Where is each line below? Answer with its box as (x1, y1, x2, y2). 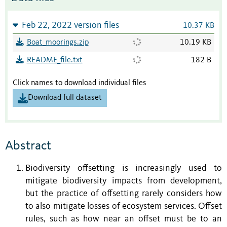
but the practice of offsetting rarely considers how (25, 189, 222, 198)
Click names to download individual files (13, 79, 146, 88)
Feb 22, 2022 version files (21, 21, 119, 30)
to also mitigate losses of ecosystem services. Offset (25, 202, 222, 211)
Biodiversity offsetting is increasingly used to (25, 164, 222, 173)
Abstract (5, 139, 51, 153)
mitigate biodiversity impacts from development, (25, 176, 222, 185)
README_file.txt (26, 56, 83, 65)
